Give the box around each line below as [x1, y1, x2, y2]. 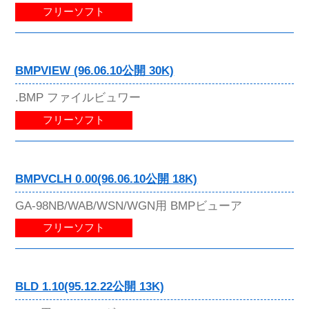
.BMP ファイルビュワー [15, 90, 141, 105]
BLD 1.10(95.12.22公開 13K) [15, 279, 165, 293]
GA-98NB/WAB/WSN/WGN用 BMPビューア [15, 198, 243, 212]
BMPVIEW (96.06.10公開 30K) [15, 64, 175, 78]
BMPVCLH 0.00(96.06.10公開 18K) [15, 172, 198, 186]
